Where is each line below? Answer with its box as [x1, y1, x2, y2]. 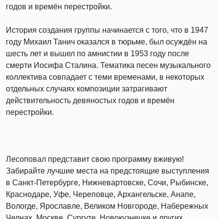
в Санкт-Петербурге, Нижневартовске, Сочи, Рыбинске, [6, 178, 208, 187]
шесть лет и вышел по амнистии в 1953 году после [6, 49, 189, 58]
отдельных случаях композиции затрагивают [6, 85, 167, 93]
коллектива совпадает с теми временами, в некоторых [6, 73, 204, 81]
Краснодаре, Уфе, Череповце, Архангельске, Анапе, [6, 190, 196, 198]
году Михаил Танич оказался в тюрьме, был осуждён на [6, 38, 207, 46]
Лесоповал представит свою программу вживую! [6, 155, 184, 163]
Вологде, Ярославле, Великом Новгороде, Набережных [6, 202, 208, 210]
